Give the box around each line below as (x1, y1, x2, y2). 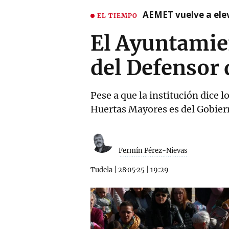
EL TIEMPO (97, 11, 138, 19)
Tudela (90, 166, 112, 174)
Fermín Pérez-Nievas (119, 146, 188, 155)
